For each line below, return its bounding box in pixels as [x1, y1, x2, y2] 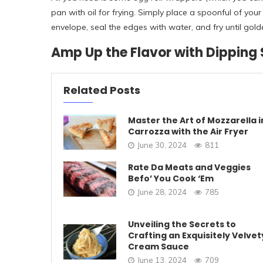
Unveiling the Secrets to [128, 218, 236, 230]
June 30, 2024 [137, 140, 187, 150]
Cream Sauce [128, 241, 189, 252]
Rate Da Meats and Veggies [128, 161, 251, 173]
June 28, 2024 [137, 187, 187, 197]
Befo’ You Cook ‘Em [128, 172, 214, 184]
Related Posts [63, 83, 140, 97]
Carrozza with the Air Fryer [128, 125, 248, 137]
